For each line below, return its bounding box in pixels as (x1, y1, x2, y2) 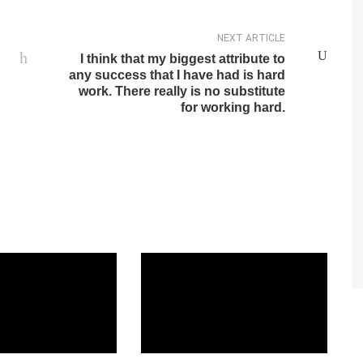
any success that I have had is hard (68, 68, 285, 82)
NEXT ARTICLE (216, 32, 285, 44)
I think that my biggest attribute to (79, 52, 285, 66)
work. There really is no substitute (78, 84, 285, 98)
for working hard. (180, 100, 285, 114)
